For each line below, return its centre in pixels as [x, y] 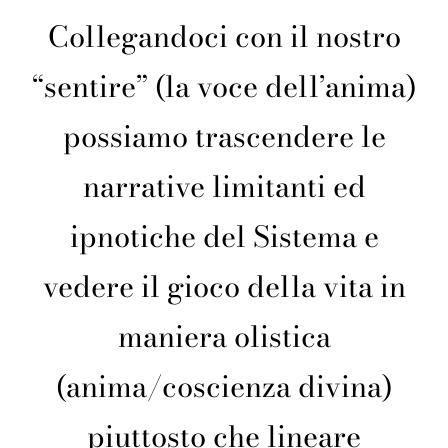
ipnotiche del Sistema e [224, 237]
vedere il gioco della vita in [224, 287]
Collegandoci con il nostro [224, 37]
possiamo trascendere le [224, 137]
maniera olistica [224, 337]
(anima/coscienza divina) [224, 387]
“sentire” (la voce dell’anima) [224, 87]
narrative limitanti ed [224, 187]
